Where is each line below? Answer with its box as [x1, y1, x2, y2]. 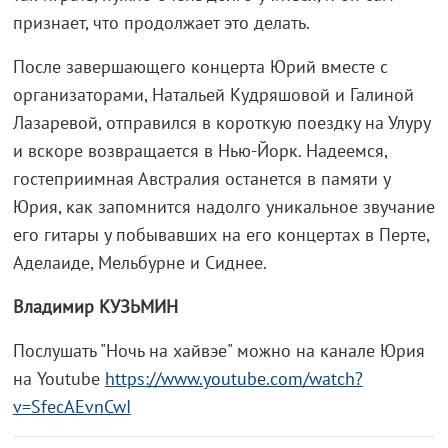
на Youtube [12, 366, 105, 390]
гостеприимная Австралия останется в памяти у [12, 166, 390, 190]
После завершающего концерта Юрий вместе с [12, 54, 388, 78]
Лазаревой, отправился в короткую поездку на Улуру [12, 110, 430, 134]
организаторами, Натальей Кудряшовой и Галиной [12, 82, 414, 106]
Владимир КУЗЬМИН [12, 294, 178, 318]
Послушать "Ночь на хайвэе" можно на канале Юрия [12, 338, 425, 362]
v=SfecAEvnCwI [12, 394, 131, 418]
